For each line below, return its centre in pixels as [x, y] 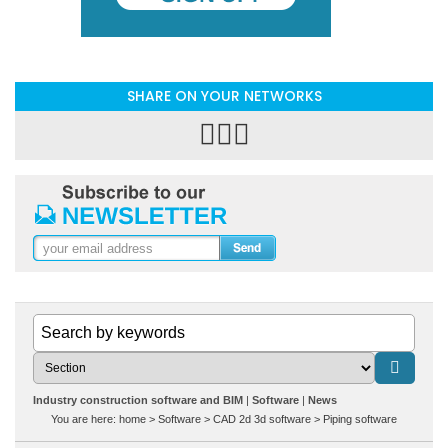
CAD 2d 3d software [262, 419]
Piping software [360, 419]
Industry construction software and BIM [138, 400]
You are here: [85, 419]
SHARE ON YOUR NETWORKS [224, 96]
